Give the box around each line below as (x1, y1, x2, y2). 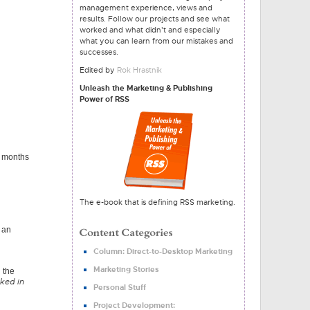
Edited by (80, 65, 117, 75)
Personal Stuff (93, 282, 146, 292)
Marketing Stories (93, 264, 159, 274)
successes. (80, 47, 118, 57)
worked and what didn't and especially (80, 25, 221, 35)
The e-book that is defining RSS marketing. (80, 197, 235, 207)
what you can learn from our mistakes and (80, 36, 233, 46)
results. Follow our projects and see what (80, 14, 230, 24)
